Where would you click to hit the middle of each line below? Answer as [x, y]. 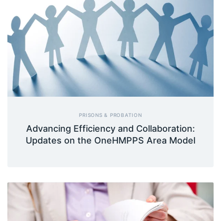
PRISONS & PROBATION [110, 115]
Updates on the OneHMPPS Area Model [110, 141]
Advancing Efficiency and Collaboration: [110, 129]
